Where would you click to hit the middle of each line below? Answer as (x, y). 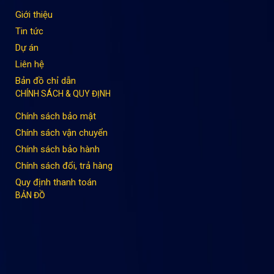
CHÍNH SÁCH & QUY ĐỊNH (63, 94)
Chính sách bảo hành (57, 150)
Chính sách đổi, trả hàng (64, 166)
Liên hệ (30, 65)
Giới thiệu (34, 15)
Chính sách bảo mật (56, 117)
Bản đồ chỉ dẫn (46, 81)
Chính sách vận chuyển (61, 133)
